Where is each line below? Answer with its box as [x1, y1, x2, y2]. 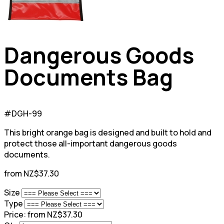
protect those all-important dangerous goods [4, 138, 177, 149]
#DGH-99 [4, 108, 42, 119]
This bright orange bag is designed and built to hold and [4, 127, 211, 138]
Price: [4, 209, 26, 220]
